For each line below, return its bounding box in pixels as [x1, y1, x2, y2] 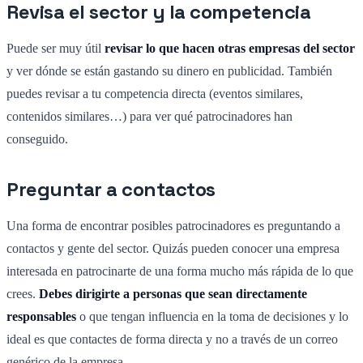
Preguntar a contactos [6, 176, 216, 202]
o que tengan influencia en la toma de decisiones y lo [76, 309, 348, 323]
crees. [6, 286, 39, 301]
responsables [6, 309, 76, 323]
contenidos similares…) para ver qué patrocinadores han [6, 109, 293, 123]
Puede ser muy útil [6, 41, 105, 55]
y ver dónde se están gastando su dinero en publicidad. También [6, 63, 332, 78]
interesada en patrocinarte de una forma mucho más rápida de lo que [6, 263, 353, 278]
